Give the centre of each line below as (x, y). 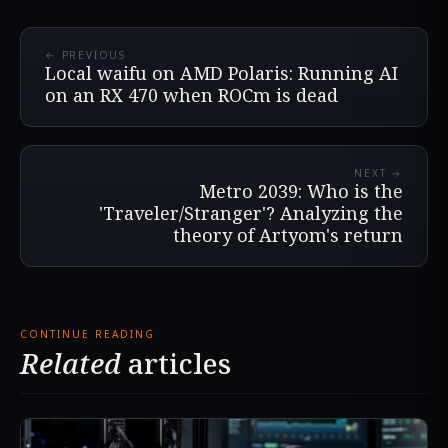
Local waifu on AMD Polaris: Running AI (221, 72)
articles (176, 362)
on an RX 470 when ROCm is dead (191, 94)
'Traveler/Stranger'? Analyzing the (251, 212)
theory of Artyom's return (288, 234)
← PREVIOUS (85, 54)
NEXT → (378, 172)
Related (70, 362)
